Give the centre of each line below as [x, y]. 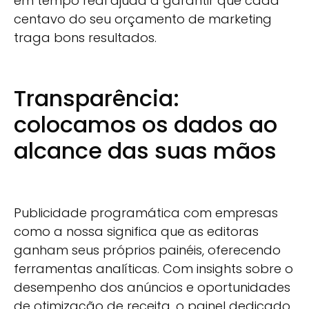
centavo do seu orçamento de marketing [143, 19]
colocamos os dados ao [146, 124]
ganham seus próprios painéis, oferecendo [147, 250]
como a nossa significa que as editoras [136, 232]
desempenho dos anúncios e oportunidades [152, 288]
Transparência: [97, 98]
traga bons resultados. [85, 38]
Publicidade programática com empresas [146, 213]
